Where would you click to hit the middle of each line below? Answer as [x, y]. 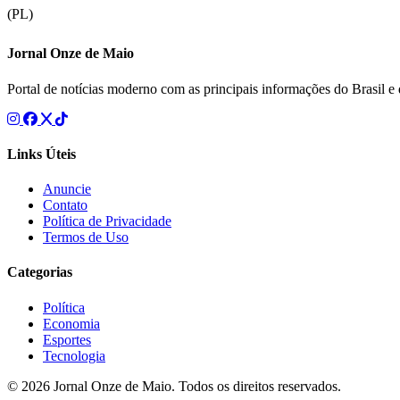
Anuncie [67, 189]
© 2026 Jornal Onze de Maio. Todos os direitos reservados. [174, 386]
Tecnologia [74, 355]
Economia [71, 323]
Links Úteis [42, 154]
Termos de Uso [86, 237]
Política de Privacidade [107, 221]
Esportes [67, 339]
